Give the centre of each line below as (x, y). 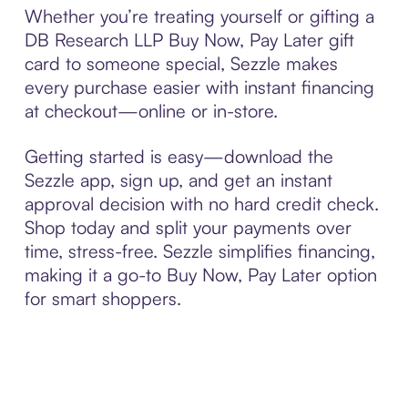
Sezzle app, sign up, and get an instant (178, 179)
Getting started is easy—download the (178, 156)
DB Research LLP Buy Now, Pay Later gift (189, 39)
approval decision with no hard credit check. (201, 203)
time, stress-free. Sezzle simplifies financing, (199, 250)
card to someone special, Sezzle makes (181, 63)
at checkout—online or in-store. (151, 110)
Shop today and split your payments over (188, 227)
